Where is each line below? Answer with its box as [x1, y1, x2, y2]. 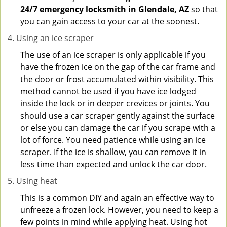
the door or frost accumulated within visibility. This [20, 73, 214, 85]
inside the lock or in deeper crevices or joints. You [20, 98, 210, 109]
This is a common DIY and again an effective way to [20, 192, 214, 203]
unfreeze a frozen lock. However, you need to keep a [20, 204, 218, 215]
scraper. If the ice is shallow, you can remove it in [20, 146, 206, 158]
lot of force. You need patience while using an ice [20, 134, 206, 145]
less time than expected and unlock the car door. [20, 159, 207, 170]
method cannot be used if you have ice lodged [20, 86, 196, 97]
